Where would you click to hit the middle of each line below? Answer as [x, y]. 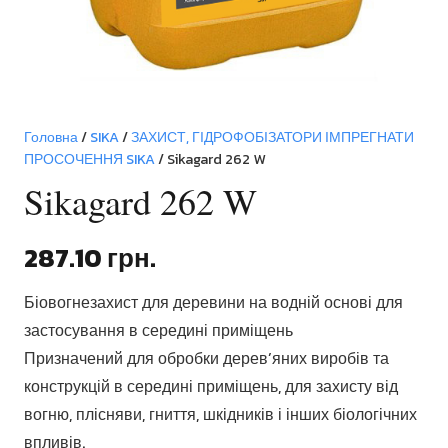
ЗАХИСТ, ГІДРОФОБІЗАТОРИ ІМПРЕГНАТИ [272, 137]
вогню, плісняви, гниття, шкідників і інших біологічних [220, 414]
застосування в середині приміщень [158, 330]
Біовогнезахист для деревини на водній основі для [213, 302]
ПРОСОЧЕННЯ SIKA [89, 159]
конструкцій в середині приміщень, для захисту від [211, 386]
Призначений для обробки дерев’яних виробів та [206, 358]
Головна [51, 137]
